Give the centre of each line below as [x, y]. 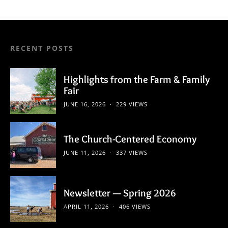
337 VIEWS [132, 152]
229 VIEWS [132, 104]
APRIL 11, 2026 [86, 206]
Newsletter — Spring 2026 [120, 193]
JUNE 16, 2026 [85, 104]
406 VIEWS [135, 206]
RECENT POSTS [42, 48]
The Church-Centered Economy [130, 139]
